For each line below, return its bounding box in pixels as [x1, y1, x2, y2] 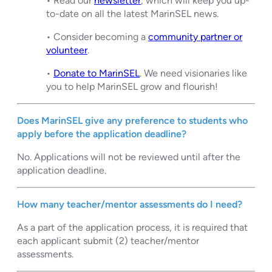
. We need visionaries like [140, 67, 247, 79]
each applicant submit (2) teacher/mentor [17, 234, 199, 246]
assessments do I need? [140, 198, 242, 210]
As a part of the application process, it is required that [17, 221, 248, 233]
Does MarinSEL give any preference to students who [17, 114, 248, 126]
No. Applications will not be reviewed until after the [17, 151, 240, 163]
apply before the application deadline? [17, 127, 186, 140]
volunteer [46, 44, 87, 56]
